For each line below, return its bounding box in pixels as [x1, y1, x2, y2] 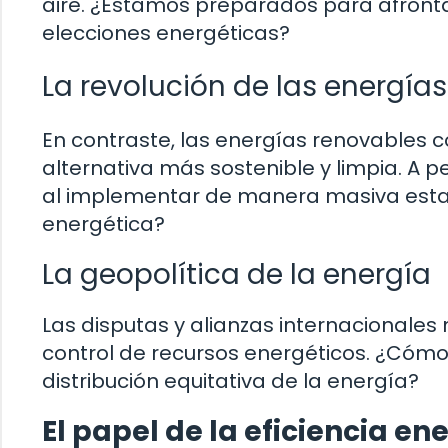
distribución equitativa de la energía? [42, 366, 419, 395]
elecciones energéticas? [42, 18, 290, 47]
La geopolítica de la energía [42, 254, 431, 294]
